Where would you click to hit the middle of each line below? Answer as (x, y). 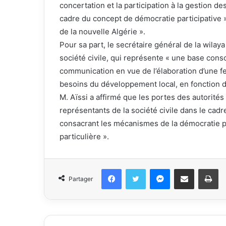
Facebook (136, 168)
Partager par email (202, 168)
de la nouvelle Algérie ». (102, 32)
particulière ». (84, 136)
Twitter (156, 168)
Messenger (187, 168)
